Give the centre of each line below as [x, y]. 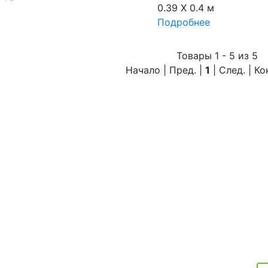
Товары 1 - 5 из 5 [217, 56]
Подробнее [183, 22]
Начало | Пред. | [166, 70]
